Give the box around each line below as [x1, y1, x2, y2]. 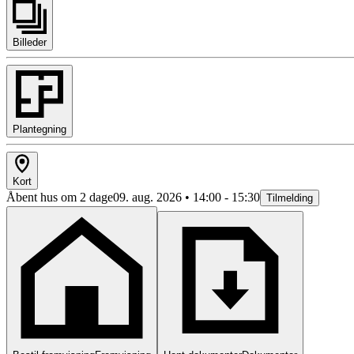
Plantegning [13, 123, 66, 136]
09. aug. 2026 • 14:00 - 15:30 [113, 190, 260, 205]
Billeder [13, 36, 47, 49]
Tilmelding [266, 192, 313, 205]
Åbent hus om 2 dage [6, 190, 113, 205]
